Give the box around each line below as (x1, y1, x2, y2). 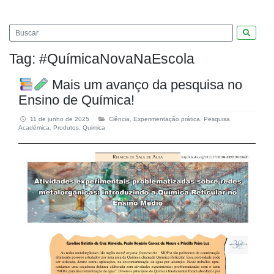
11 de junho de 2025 (30, 115, 89, 122)
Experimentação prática (133, 115, 200, 122)
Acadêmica (18, 124, 50, 131)
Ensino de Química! (18, 92, 135, 108)
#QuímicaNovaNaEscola (39, 51, 194, 67)
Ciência (109, 115, 130, 122)
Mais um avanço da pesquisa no (48, 77, 243, 93)
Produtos (53, 124, 79, 131)
